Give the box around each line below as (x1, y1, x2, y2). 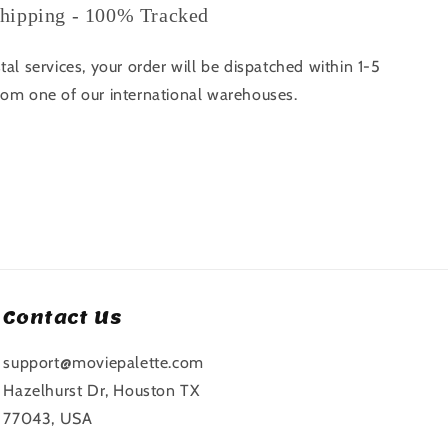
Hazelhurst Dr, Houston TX (3, 381, 200, 400)
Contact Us (3, 306, 123, 329)
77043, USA (3, 409, 93, 428)
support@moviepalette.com (3, 353, 204, 372)
